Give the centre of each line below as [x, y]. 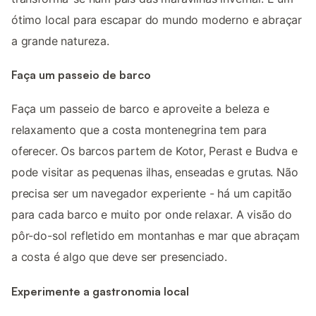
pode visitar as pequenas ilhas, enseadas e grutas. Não [155, 172]
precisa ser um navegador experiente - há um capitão [152, 194]
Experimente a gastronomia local [100, 291]
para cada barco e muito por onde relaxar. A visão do [152, 215]
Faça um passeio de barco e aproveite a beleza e [140, 109]
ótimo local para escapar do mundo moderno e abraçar [157, 19]
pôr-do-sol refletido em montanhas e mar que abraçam [156, 236]
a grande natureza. [60, 41]
